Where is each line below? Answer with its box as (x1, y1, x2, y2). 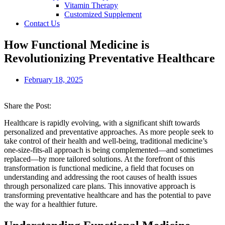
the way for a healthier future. (4, 199, 97, 208)
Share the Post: (4, 101, 51, 110)
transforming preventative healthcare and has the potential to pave (4, 190, 211, 199)
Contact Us (24, 19, 60, 28)
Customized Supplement (64, 10, 142, 19)
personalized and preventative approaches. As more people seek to (4, 127, 213, 136)
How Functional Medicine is (4, 38, 149, 51)
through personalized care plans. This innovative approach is (4, 181, 195, 190)
